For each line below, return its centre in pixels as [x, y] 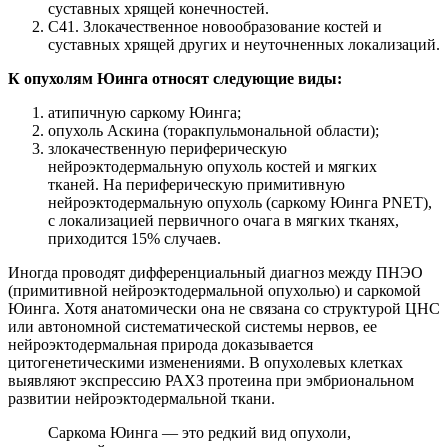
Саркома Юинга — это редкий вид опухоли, [199, 433]
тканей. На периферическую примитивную [196, 185]
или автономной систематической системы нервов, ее [192, 327]
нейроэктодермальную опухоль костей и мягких [212, 167]
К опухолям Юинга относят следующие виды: [175, 79]
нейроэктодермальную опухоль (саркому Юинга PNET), [240, 203]
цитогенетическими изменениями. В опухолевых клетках [205, 363]
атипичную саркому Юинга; [144, 113]
